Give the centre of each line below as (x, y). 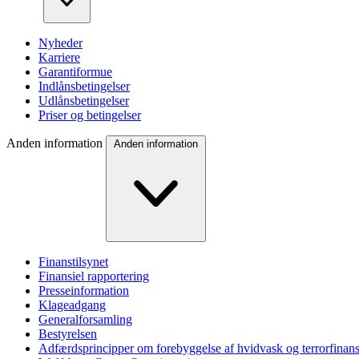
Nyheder (61, 42)
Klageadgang (72, 305)
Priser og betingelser (90, 115)
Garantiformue (75, 71)
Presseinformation (84, 290)
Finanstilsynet (73, 261)
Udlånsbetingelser (84, 100)
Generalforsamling (85, 319)
